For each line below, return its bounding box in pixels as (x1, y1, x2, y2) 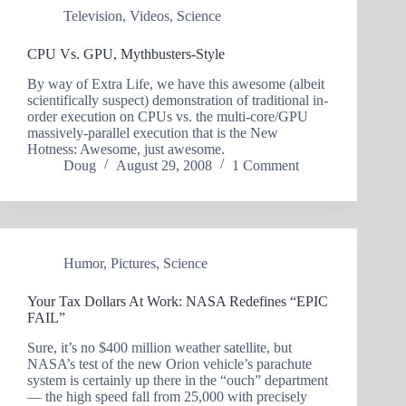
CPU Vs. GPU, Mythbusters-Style (27, 46, 225, 63)
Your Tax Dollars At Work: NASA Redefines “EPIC (27, 293, 328, 309)
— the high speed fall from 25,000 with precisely (27, 388, 307, 404)
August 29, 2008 (116, 157, 212, 173)
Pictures (111, 255, 156, 271)
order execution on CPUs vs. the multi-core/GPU (27, 108, 308, 124)
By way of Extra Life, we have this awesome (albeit (27, 75, 324, 92)
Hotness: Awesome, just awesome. (27, 140, 225, 157)
